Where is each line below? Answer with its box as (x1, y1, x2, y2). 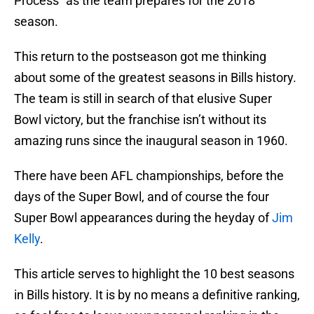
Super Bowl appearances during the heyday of (14, 210, 272, 226)
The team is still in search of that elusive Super (14, 91, 272, 107)
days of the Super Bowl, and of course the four (14, 189, 269, 205)
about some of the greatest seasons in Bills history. (14, 70, 296, 86)
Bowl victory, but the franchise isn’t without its (14, 112, 266, 128)
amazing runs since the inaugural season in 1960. (14, 133, 288, 149)
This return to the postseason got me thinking (14, 49, 266, 64)
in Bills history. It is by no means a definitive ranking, (14, 287, 300, 303)
